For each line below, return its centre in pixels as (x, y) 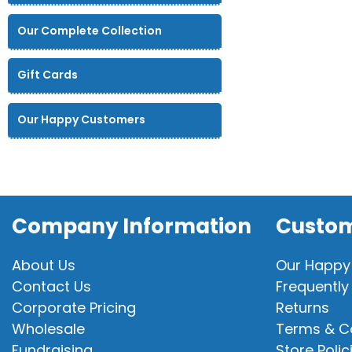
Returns (302, 308)
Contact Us (51, 287)
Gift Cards (48, 75)
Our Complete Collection (90, 30)
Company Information (132, 227)
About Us (44, 266)
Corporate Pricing (74, 308)
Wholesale (48, 329)
